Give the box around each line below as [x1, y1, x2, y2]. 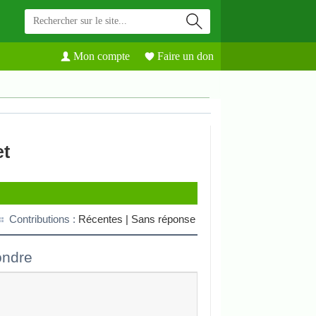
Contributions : [9, 214, 78, 225]
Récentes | [78, 214, 131, 225]
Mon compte [73, 50, 130, 62]
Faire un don [157, 50, 214, 62]
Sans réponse [131, 214, 195, 225]
